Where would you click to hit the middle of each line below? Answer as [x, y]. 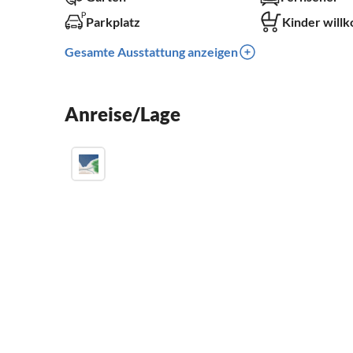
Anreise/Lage [123, 114]
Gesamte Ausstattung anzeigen [151, 52]
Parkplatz [113, 22]
